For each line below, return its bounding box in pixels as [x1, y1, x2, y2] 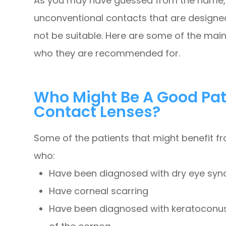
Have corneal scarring [49, 185, 149, 198]
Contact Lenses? [34, 101, 161, 123]
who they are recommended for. [34, 47, 183, 60]
